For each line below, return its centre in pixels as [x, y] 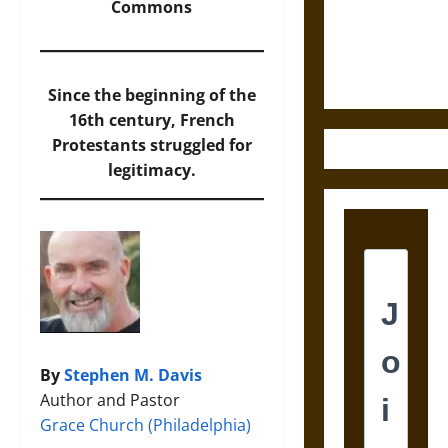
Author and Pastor [110, 400]
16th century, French [151, 120]
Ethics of [371, 26]
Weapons [372, 76]
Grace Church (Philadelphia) [145, 425]
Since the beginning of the [151, 95]
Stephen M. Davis [133, 375]
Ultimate [371, 51]
